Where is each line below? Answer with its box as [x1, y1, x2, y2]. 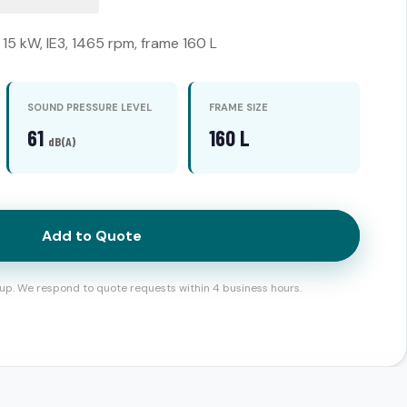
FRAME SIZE [209, 101, 269, 114]
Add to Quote [42, 226, 142, 245]
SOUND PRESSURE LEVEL [26, 101, 152, 114]
